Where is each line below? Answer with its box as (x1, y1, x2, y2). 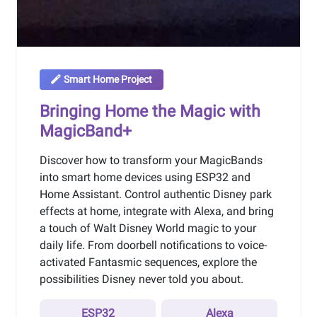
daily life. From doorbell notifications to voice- (40, 238, 267, 252)
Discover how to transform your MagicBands (40, 153, 263, 167)
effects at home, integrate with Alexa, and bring (40, 204, 274, 218)
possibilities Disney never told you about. (40, 272, 243, 286)
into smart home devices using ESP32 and (40, 170, 250, 184)
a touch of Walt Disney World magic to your (40, 221, 256, 235)
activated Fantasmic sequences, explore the (40, 255, 257, 269)
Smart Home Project (64, 73, 152, 85)
